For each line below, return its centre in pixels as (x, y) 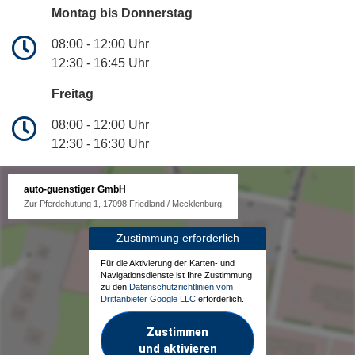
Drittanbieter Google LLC (148, 299)
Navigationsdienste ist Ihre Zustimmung (176, 275)
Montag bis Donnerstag (122, 13)
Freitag (73, 94)
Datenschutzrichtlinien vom (181, 287)
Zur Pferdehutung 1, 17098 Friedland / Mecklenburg (123, 204)
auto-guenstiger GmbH (75, 189)
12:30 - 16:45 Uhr (100, 63)
